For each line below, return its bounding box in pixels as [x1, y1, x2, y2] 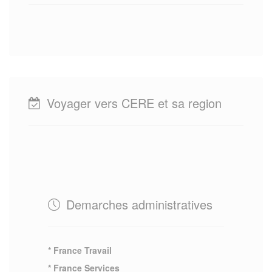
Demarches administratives [63, 195, 212, 213]
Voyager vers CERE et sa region [43, 93, 222, 112]
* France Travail [48, 243, 112, 256]
